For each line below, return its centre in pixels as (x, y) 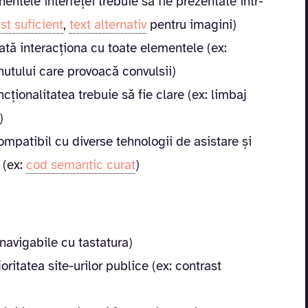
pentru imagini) (191, 24)
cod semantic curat (81, 165)
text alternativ (108, 24)
